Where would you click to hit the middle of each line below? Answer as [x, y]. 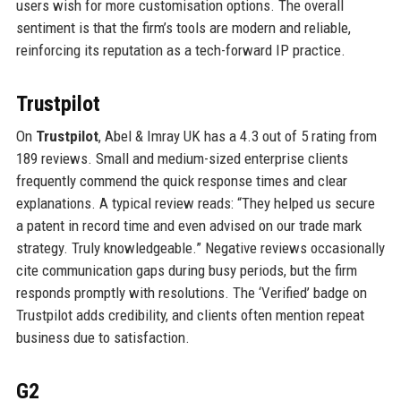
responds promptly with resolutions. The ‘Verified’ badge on [191, 292]
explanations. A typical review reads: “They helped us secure [195, 203]
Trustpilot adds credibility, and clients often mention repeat [190, 315]
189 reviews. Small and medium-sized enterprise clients [182, 158]
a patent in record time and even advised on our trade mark [188, 225]
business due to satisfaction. [102, 337]
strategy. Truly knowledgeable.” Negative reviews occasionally [200, 247]
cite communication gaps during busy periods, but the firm [186, 270]
